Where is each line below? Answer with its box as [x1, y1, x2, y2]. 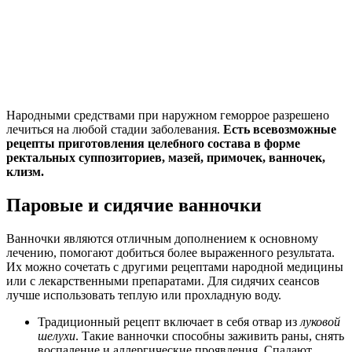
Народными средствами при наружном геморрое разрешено [6, 108, 329, 123]
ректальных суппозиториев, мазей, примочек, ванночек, [6, 151, 325, 165]
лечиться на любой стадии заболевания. [6, 123, 223, 137]
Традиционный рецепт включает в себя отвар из [38, 314, 300, 328]
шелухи [38, 328, 75, 343]
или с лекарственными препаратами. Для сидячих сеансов [6, 273, 320, 288]
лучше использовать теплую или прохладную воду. [6, 288, 281, 302]
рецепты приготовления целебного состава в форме [6, 137, 300, 151]
